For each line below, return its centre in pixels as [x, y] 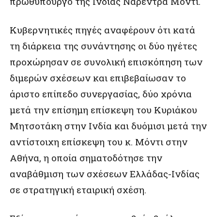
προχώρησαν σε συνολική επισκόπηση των [106, 62]
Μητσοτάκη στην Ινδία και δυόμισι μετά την [108, 126]
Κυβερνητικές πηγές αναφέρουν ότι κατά [102, 30]
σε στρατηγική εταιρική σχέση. [78, 190]
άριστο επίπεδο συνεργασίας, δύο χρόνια [101, 94]
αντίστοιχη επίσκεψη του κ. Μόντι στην [99, 142]
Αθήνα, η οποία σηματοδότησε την [86, 158]
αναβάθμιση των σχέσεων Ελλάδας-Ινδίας [105, 174]
